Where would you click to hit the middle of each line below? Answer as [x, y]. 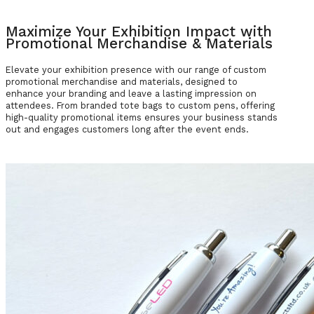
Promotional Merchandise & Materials [139, 44]
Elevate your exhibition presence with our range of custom [136, 70]
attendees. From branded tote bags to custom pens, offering [140, 106]
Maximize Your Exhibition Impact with [139, 32]
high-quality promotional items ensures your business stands [142, 118]
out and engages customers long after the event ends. [127, 130]
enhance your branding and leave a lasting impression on [131, 94]
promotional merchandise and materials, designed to [122, 82]
